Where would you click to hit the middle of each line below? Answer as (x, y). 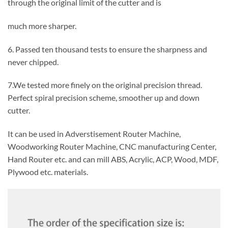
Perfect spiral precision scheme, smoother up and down (104, 98)
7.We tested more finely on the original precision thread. (105, 85)
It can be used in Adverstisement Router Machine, (94, 134)
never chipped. (33, 62)
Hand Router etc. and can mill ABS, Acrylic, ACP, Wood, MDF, (113, 159)
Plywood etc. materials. (48, 172)
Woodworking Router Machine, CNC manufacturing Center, (112, 147)
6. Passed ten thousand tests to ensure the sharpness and (107, 49)
